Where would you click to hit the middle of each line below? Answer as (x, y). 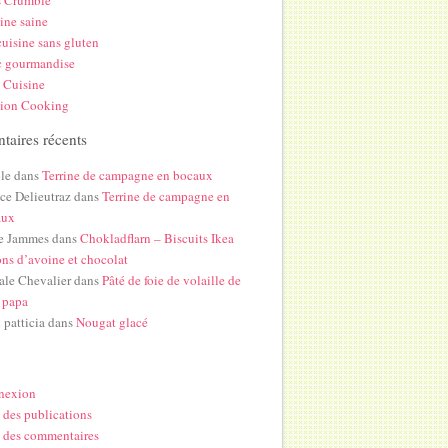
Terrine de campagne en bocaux (128, 175)
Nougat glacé (112, 322)
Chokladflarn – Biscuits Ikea (157, 238)
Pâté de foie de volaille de (172, 280)
